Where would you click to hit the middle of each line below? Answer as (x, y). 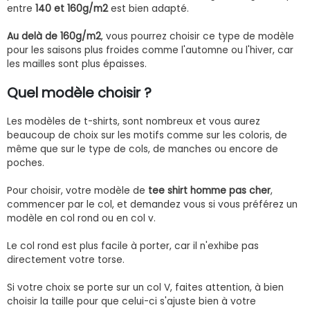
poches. (26, 163)
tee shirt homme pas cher (209, 190)
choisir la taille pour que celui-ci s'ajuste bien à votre (131, 301)
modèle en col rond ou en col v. (81, 218)
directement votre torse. (66, 259)
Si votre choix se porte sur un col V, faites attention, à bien (145, 287)
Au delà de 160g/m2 (54, 36)
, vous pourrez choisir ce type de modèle (198, 36)
